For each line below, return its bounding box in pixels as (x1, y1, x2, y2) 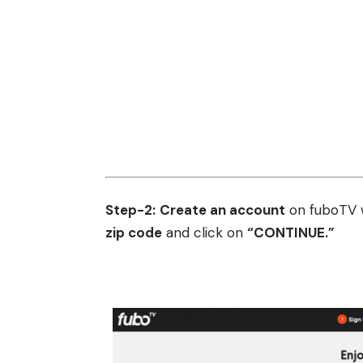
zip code (105, 224, 162, 242)
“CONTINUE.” (247, 224, 335, 242)
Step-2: (105, 201, 156, 220)
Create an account (160, 201, 285, 220)
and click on (162, 224, 247, 242)
